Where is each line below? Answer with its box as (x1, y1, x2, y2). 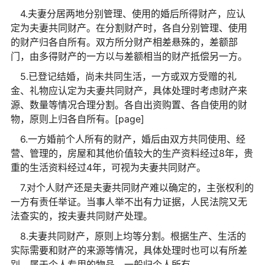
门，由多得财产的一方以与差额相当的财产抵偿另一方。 (10, 50, 247, 62)
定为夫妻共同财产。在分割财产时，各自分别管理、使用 (10, 21, 247, 34)
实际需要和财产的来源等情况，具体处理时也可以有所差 (10, 244, 247, 256)
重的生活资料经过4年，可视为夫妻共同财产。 (10, 161, 206, 173)
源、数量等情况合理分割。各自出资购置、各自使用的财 (10, 98, 247, 111)
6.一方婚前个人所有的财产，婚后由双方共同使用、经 (20, 132, 245, 145)
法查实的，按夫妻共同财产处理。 (10, 209, 153, 222)
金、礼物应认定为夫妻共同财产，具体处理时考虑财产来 (10, 84, 247, 96)
